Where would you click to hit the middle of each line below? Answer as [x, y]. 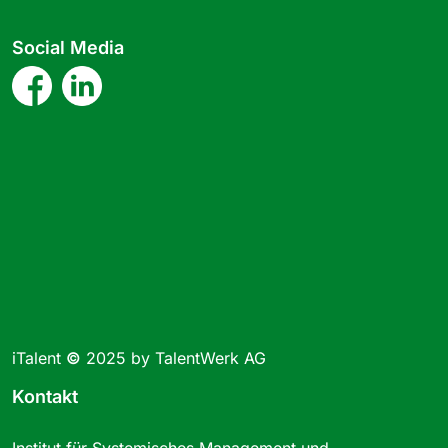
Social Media [68, 48]
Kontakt [45, 397]
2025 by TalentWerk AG [173, 358]
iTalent [39, 358]
